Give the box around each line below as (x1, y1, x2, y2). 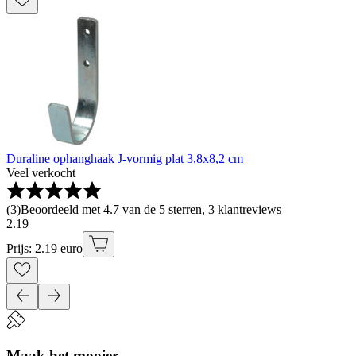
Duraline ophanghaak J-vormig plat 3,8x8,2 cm (6, 152, 243, 166)
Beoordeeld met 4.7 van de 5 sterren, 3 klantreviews (21, 203, 281, 217)
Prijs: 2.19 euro (6, 242, 83, 256)
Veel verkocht (6, 166, 75, 180)
